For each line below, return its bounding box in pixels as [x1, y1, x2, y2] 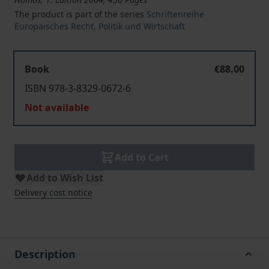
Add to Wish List [26, 171, 103, 184]
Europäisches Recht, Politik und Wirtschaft [14, 20, 185, 32]
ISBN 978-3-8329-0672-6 [25, 82, 131, 95]
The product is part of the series [14, 8, 147, 20]
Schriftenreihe [147, 8, 204, 20]
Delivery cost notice [14, 187, 92, 198]
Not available [25, 101, 89, 114]
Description [14, 247, 76, 261]
